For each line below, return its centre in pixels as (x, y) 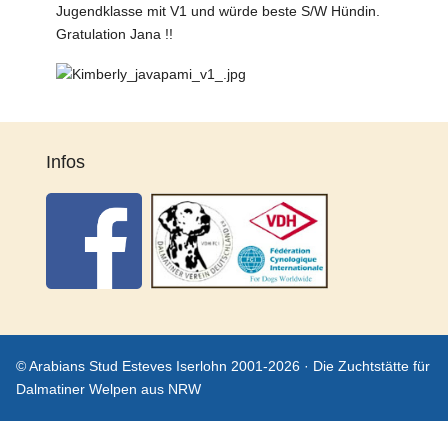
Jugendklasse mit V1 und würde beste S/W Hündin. (218, 11)
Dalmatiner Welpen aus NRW (109, 389)
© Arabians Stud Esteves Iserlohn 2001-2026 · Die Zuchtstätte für (223, 366)
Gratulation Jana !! (115, 34)
